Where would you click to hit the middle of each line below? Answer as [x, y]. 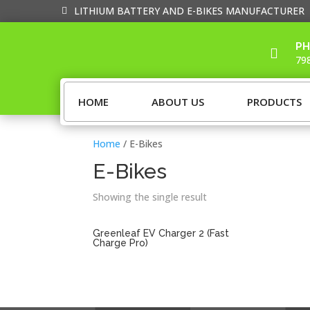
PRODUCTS [274, 102]
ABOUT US [178, 102]
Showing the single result [150, 197]
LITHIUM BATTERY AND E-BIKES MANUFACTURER [189, 11]
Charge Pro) [121, 243]
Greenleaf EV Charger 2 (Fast [161, 233]
